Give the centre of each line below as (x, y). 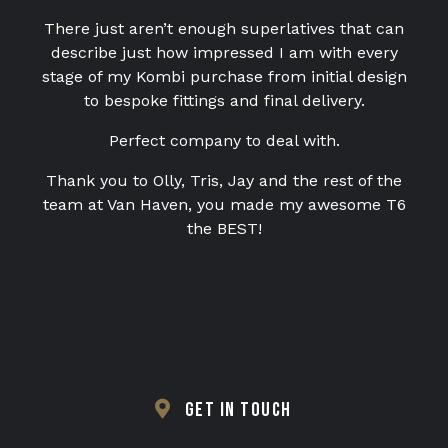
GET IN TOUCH (238, 410)
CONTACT (174, 148)
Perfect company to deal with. (224, 140)
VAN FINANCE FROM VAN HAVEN (174, 68)
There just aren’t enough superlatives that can (224, 28)
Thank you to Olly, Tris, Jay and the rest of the (224, 180)
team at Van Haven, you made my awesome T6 (224, 204)
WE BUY (174, 108)
